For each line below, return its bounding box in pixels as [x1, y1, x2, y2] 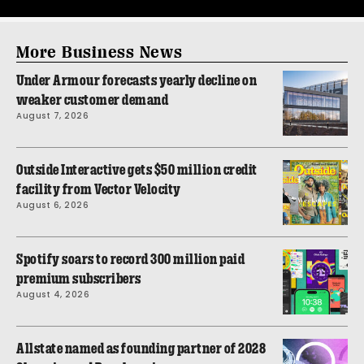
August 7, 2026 [16, 109, 89, 122]
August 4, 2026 [16, 288, 89, 301]
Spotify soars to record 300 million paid [16, 251, 245, 266]
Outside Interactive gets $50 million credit [16, 162, 258, 177]
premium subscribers [16, 271, 141, 286]
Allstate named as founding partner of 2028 [16, 340, 266, 356]
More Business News [16, 41, 183, 62]
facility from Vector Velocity [16, 181, 181, 197]
